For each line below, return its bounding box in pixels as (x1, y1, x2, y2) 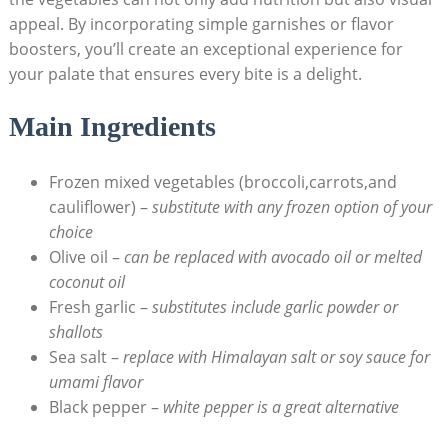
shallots (48, 321, 103, 344)
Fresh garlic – (48, 296, 152, 319)
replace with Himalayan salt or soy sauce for (122, 346, 430, 369)
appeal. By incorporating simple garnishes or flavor (8, 13, 394, 36)
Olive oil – (48, 246, 124, 269)
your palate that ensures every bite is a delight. (8, 63, 362, 86)
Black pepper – (48, 396, 163, 419)
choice (48, 221, 93, 244)
